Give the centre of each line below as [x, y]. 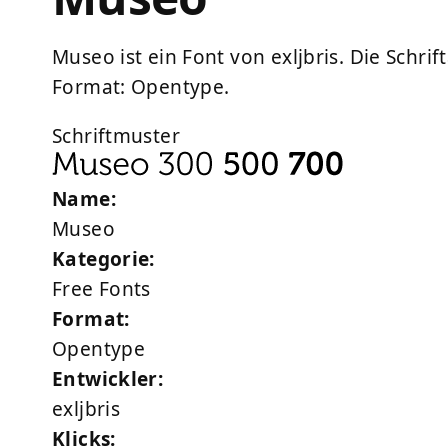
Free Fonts [101, 289]
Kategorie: [103, 259]
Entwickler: [108, 379]
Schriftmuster [116, 136]
